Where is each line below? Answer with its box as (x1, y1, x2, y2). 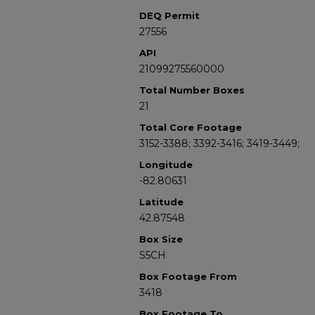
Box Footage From (139, 271, 237, 282)
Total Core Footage (139, 122, 242, 133)
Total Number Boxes (139, 84, 245, 96)
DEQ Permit (139, 10, 200, 21)
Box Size (139, 233, 183, 245)
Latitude (139, 196, 184, 207)
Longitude (139, 159, 193, 170)
